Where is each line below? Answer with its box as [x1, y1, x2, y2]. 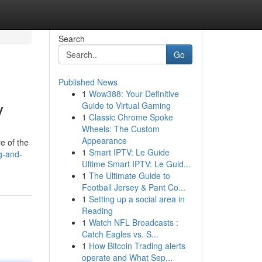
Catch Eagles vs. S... [81, 228, 158, 240]
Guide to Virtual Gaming [81, 99, 171, 111]
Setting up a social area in [88, 193, 185, 205]
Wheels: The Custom [81, 123, 160, 135]
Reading [81, 205, 113, 216]
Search [58, 33, 85, 44]
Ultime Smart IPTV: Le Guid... [81, 158, 191, 170]
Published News [58, 76, 118, 88]
